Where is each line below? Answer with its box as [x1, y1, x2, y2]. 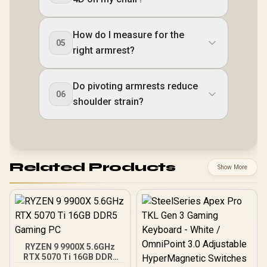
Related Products [10, 159, 175, 175]
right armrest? [73, 45, 135, 56]
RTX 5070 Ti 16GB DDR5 [23, 252, 117, 262]
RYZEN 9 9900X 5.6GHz [25, 242, 115, 252]
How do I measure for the [73, 29, 184, 41]
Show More [218, 163, 247, 171]
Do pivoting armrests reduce [73, 80, 198, 92]
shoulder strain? [73, 96, 144, 107]
